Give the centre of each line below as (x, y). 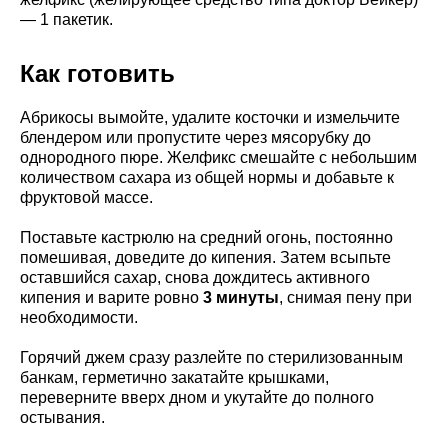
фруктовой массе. (86, 197)
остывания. (62, 417)
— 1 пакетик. (66, 19)
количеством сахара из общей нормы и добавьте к (207, 177)
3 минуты (241, 297)
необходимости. (79, 317)
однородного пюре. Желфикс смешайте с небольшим (218, 157)
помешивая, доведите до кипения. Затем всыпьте (205, 257)
